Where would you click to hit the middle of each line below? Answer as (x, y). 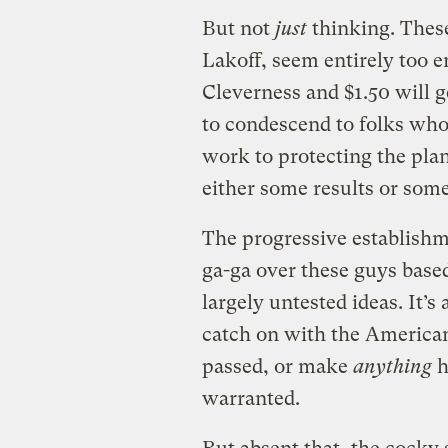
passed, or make (277, 366)
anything (392, 366)
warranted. (250, 398)
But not (238, 28)
